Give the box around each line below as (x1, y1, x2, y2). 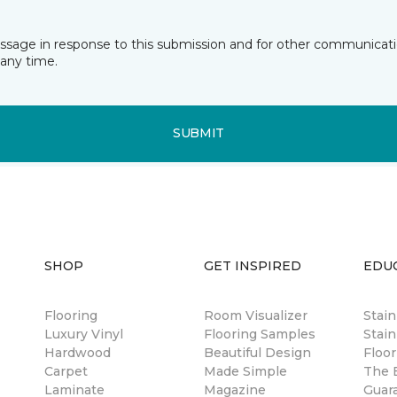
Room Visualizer (204, 307, 307, 323)
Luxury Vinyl (44, 325, 123, 342)
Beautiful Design (204, 344, 311, 361)
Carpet (44, 362, 88, 379)
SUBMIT (172, 125, 225, 142)
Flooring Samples (204, 325, 315, 342)
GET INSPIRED (204, 257, 301, 274)
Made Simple (204, 362, 287, 379)
